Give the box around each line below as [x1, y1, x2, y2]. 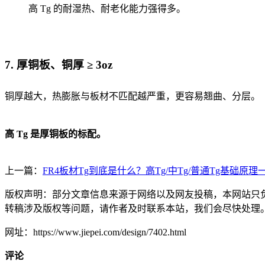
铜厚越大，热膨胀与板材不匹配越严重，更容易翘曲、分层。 [5, 91, 260, 101]
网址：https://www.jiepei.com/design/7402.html [5, 227, 186, 237]
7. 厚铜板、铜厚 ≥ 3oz [5, 59, 112, 72]
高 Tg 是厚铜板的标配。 [5, 128, 106, 139]
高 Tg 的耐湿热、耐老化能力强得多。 [28, 3, 186, 14]
